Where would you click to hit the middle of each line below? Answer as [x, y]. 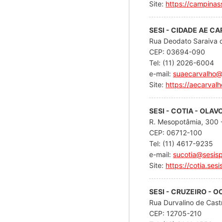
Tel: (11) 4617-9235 [181, 143]
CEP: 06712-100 [177, 132]
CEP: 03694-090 [178, 52]
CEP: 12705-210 [177, 213]
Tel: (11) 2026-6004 [182, 62]
